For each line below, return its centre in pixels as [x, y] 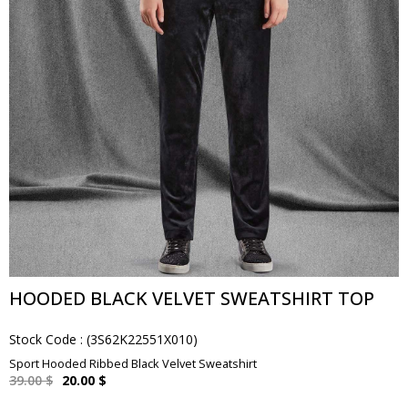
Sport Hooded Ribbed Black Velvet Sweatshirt [133, 363]
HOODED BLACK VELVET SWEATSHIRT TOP [192, 298]
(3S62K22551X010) [142, 339]
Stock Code [43, 339]
